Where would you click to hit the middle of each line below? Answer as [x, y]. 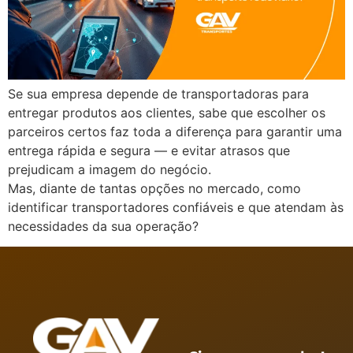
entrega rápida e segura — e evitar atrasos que [149, 150]
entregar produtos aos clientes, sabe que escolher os [167, 112]
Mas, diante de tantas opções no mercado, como [154, 188]
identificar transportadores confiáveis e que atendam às [176, 207]
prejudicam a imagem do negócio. [110, 169]
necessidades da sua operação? [103, 226]
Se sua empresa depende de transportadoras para [158, 93]
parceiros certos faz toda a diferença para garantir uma [175, 131]
